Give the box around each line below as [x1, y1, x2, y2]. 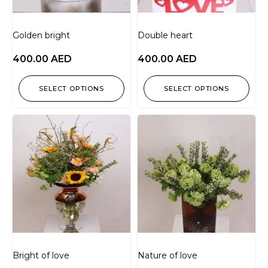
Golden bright [13, 30, 70, 41]
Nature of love [138, 250, 197, 261]
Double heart [138, 30, 193, 41]
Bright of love [13, 250, 69, 261]
